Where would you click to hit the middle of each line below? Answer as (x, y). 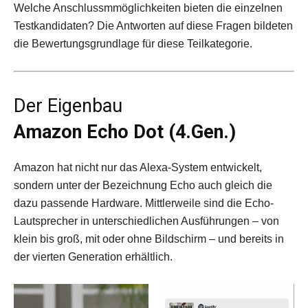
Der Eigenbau (68, 106)
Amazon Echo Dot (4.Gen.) (125, 132)
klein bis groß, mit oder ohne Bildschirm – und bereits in (149, 239)
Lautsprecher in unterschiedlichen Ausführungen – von (146, 221)
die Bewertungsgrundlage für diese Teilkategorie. (133, 44)
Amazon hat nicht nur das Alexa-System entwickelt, (138, 167)
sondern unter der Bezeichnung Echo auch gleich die (143, 185)
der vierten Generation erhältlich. (93, 257)
